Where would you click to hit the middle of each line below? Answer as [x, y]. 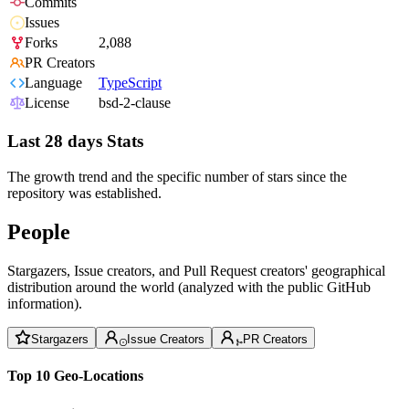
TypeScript [130, 83]
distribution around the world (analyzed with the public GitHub [189, 287]
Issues [42, 23]
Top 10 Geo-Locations [75, 375]
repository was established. [84, 193]
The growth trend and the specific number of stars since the [177, 176]
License [47, 103]
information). [45, 303]
